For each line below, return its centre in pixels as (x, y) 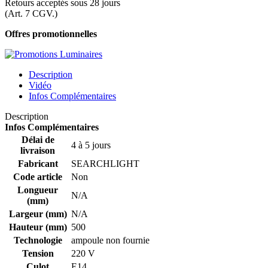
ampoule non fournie (110, 240)
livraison (38, 150)
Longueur (38, 190)
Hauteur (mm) (38, 227)
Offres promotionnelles (51, 33)
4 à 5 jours (91, 145)
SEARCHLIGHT (105, 163)
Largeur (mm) (38, 214)
